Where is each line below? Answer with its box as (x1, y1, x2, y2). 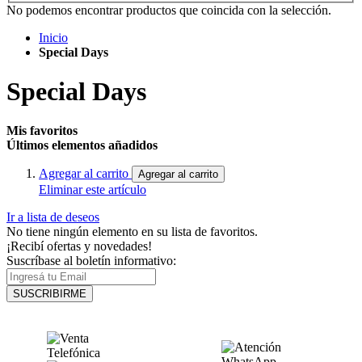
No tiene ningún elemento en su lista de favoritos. (6, 225, 258, 239)
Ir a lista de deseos (6, 210, 99, 225)
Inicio (39, 30, 68, 44)
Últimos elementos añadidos (6, 138, 158, 153)
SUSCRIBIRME (13, 288, 86, 301)
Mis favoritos (6, 124, 78, 138)
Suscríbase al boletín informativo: (6, 254, 176, 268)
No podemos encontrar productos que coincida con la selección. (6, 2, 331, 17)
